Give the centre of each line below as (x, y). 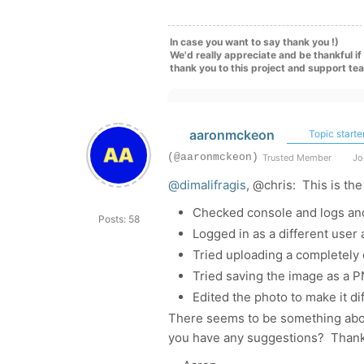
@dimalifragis (207, 185)
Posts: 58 (119, 219)
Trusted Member (297, 158)
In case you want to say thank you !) (254, 42)
